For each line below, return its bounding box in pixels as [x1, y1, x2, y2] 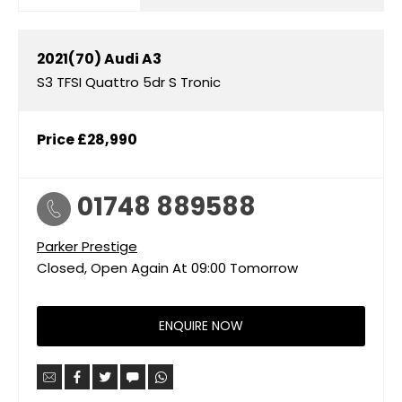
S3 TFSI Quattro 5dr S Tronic [37, 72, 221, 92]
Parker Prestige [37, 236, 137, 256]
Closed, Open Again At [37, 258, 188, 277]
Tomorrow [230, 258, 298, 277]
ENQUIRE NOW [159, 317, 243, 336]
